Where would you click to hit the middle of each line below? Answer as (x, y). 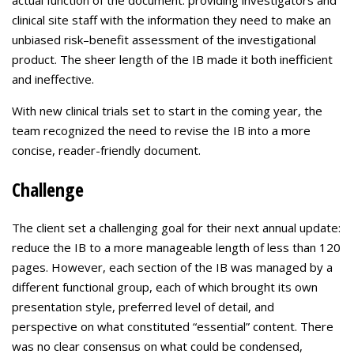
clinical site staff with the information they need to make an (171, 20)
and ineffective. (53, 79)
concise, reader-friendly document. (106, 150)
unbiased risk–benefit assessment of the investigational (164, 40)
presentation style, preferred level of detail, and (143, 307)
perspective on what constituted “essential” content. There (173, 326)
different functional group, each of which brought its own (165, 287)
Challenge (48, 189)
